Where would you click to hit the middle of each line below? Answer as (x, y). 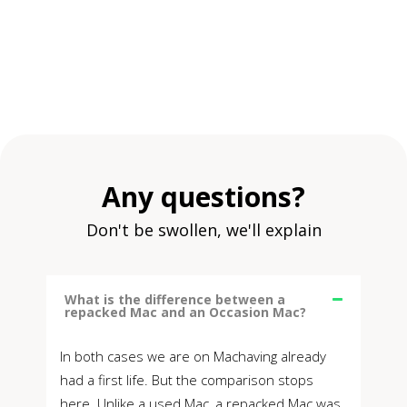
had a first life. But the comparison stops (187, 380)
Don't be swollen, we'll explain (203, 230)
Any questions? (203, 197)
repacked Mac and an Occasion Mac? (185, 313)
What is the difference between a (175, 300)
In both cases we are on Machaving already (193, 357)
